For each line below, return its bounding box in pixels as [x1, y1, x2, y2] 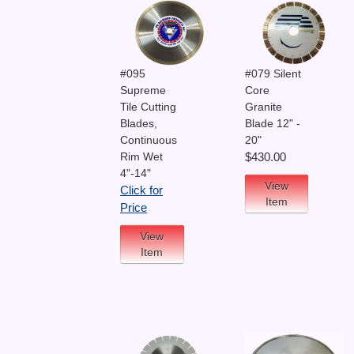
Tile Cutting [120, 100, 176, 113]
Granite [244, 100, 282, 113]
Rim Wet [120, 149, 163, 163]
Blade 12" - [244, 116, 300, 130]
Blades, [120, 116, 157, 130]
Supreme [120, 83, 166, 96]
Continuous [120, 133, 177, 146]
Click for [120, 183, 163, 197]
